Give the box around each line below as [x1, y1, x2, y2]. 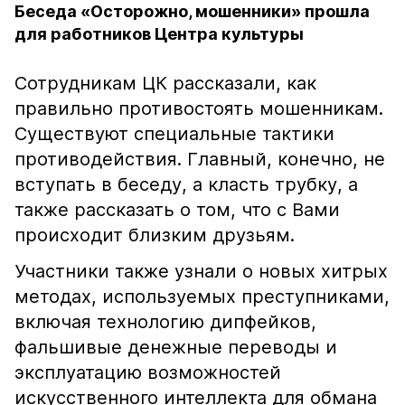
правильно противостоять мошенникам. [14, 98, 383, 119]
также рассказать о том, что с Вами [14, 199, 340, 221]
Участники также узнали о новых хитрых [14, 260, 388, 282]
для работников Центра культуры [14, 24, 304, 43]
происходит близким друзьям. [14, 224, 300, 246]
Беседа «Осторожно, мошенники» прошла [14, 2, 370, 21]
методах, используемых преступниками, [14, 286, 390, 307]
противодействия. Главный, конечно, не [14, 148, 385, 170]
